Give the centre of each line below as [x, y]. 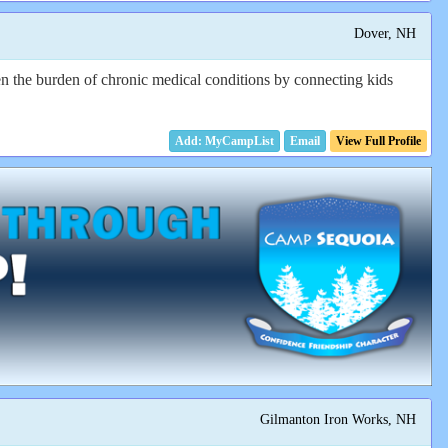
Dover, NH [384, 32]
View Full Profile [378, 141]
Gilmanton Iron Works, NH [337, 418]
